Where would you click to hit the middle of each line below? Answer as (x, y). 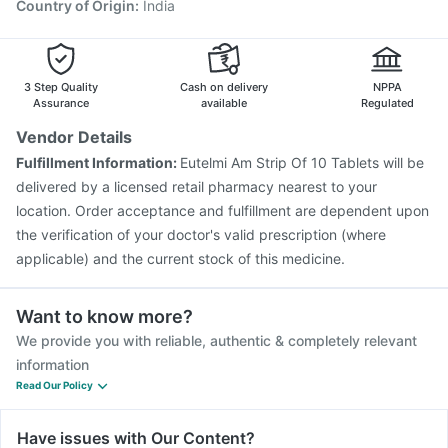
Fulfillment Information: (98, 162)
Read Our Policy (54, 385)
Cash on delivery (224, 87)
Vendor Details (74, 137)
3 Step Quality (61, 87)
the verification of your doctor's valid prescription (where (201, 234)
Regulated (387, 103)
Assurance (61, 103)
